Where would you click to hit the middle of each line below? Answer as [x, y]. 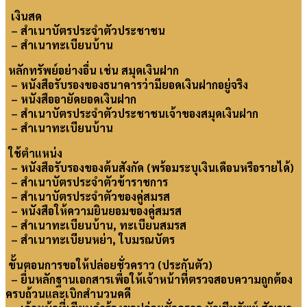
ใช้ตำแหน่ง [34, 153]
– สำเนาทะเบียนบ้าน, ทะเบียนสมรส [96, 225]
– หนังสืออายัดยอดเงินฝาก [71, 99]
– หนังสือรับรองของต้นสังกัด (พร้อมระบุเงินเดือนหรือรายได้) [150, 168]
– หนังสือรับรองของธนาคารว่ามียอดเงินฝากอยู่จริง [127, 85]
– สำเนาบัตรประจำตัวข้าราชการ [87, 182]
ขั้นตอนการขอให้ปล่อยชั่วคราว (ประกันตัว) [109, 265]
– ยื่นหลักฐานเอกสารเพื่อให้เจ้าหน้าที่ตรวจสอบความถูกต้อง [149, 280]
